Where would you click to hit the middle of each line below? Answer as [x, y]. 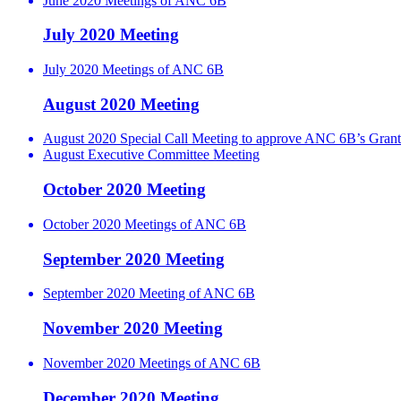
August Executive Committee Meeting [151, 155]
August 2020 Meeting [121, 104]
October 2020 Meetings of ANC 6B [145, 224]
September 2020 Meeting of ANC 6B [149, 294]
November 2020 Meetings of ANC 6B [152, 363]
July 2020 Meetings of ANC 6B [133, 70]
